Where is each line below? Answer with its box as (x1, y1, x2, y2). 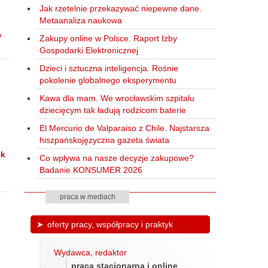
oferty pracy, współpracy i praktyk (47, 219, 173, 229)
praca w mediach (59, 193, 115, 201)
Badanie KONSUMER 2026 (39, 165, 142, 175)
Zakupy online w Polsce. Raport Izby (39, 33, 177, 43)
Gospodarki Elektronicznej (39, 45, 138, 55)
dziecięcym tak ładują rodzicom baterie (39, 105, 186, 115)
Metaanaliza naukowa (39, 15, 122, 25)
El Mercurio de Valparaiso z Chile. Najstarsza (39, 123, 209, 133)
